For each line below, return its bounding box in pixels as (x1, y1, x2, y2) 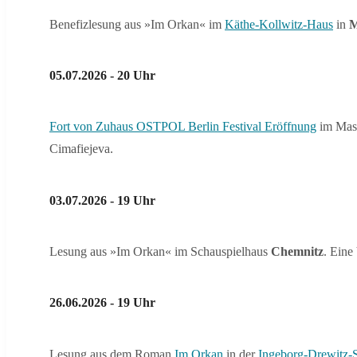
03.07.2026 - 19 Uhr (49, 193, 155, 207)
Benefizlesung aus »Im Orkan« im (49, 17, 225, 31)
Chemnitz (271, 244, 324, 258)
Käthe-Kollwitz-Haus (225, 17, 333, 31)
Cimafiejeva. (49, 142, 113, 156)
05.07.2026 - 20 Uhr (49, 69, 155, 83)
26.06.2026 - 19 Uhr (49, 296, 155, 310)
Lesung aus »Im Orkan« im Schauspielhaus (49, 244, 271, 258)
